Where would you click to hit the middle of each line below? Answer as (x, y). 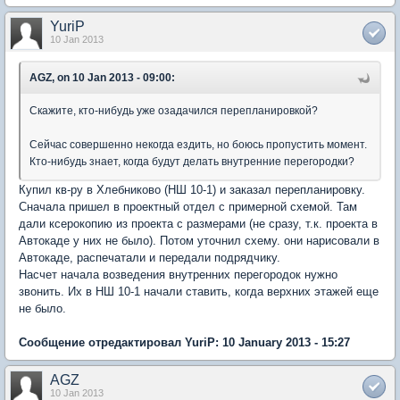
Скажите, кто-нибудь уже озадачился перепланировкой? (175, 111)
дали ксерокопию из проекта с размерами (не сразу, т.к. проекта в (198, 224)
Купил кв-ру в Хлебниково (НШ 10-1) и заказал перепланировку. (192, 190)
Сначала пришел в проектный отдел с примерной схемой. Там (188, 207)
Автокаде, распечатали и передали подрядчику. (150, 258)
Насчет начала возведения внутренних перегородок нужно (178, 275)
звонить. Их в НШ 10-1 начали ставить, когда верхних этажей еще (199, 292)
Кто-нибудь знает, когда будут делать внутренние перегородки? (192, 162)
